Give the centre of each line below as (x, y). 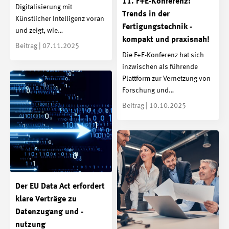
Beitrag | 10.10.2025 (154, 106)
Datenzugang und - (49, 212)
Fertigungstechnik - (157, 27)
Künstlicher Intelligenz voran (60, 19)
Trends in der (146, 15)
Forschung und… (148, 90)
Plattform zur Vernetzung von (166, 78)
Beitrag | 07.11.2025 (47, 46)
